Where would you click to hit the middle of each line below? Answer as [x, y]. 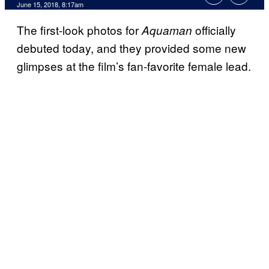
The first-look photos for [79, 30]
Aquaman [167, 30]
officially [214, 30]
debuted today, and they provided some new [131, 48]
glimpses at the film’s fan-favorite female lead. [134, 66]
